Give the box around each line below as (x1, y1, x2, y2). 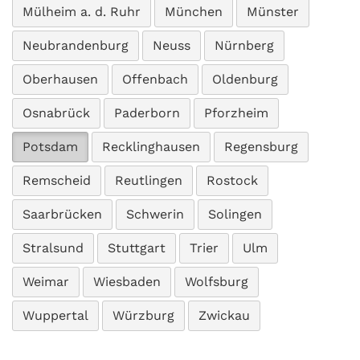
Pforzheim (204, 105, 268, 121)
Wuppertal (22, 308, 88, 323)
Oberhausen (22, 72, 98, 87)
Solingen (208, 207, 262, 222)
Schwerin (126, 207, 184, 222)
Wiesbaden (93, 274, 161, 289)
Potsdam (22, 139, 78, 154)
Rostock (207, 173, 258, 188)
